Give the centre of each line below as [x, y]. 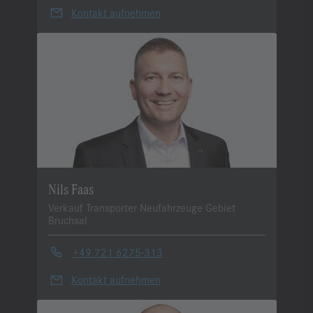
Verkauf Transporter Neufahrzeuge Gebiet [141, 207]
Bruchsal [67, 219]
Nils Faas [71, 188]
